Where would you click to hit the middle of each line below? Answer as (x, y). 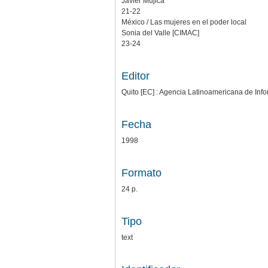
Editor (135, 76)
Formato (141, 173)
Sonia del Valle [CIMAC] (160, 33)
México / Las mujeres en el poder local (184, 22)
